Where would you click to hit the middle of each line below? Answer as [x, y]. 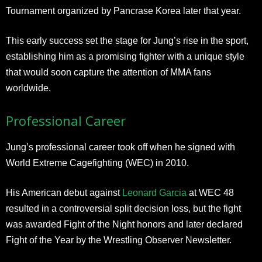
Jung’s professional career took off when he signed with [120, 147]
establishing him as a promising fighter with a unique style [125, 56]
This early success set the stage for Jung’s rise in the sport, [127, 40]
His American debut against [64, 192]
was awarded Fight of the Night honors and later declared [124, 224]
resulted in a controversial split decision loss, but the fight [123, 208]
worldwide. [28, 88]
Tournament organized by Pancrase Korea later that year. [123, 11]
